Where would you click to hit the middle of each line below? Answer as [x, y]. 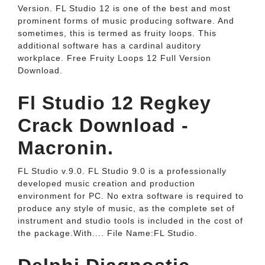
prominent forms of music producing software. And [126, 21]
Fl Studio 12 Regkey [114, 103]
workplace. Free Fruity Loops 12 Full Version [114, 58]
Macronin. [66, 148]
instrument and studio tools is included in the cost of [130, 221]
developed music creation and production [106, 183]
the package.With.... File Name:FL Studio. [108, 233]
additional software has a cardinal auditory [109, 46]
